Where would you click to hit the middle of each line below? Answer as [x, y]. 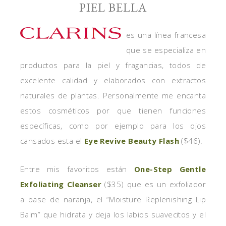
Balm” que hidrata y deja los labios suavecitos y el [113, 214]
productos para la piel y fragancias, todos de [113, 65]
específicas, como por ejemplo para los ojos [113, 126]
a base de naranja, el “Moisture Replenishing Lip [113, 199]
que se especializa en [166, 50]
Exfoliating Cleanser [61, 184]
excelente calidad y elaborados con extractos [113, 80]
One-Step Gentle [170, 169]
